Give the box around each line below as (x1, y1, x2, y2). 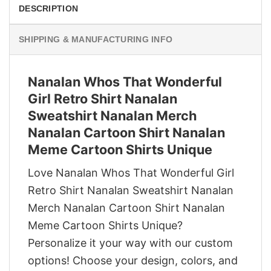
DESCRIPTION (19, 3, 79, 13)
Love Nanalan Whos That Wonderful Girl (28, 166, 234, 180)
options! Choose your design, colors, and (28, 254, 238, 267)
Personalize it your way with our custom (28, 237, 233, 250)
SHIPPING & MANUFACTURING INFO (19, 34, 173, 44)
